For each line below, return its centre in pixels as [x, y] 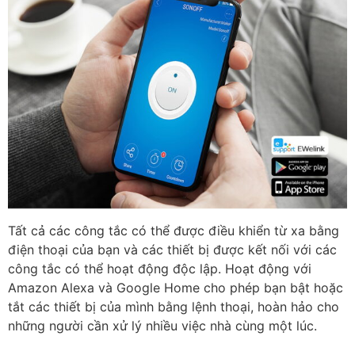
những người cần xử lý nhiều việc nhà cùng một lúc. [162, 325]
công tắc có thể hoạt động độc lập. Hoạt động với [160, 268]
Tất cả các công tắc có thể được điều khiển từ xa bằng [174, 230]
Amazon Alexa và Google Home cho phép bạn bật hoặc [176, 287]
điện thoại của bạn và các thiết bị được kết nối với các [172, 249]
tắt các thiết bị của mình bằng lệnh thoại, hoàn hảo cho [174, 306]
